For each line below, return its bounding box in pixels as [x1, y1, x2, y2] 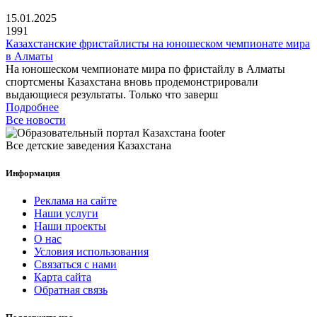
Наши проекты [34, 220, 106, 233]
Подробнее [6, 100, 59, 113]
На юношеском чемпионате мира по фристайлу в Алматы [6, 62, 285, 75]
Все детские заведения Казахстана [6, 139, 171, 151]
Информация [6, 168, 60, 179]
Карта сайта [34, 271, 91, 284]
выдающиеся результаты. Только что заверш [6, 88, 218, 100]
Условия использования [34, 246, 149, 258]
